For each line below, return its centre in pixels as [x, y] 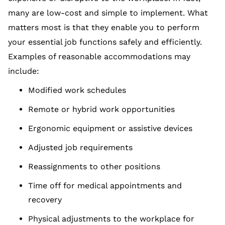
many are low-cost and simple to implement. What [108, 13]
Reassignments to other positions [94, 167]
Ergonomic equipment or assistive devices [110, 129]
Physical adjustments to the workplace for [111, 219]
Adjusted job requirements [80, 148]
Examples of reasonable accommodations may [99, 57]
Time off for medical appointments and [105, 186]
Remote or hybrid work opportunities [101, 109]
